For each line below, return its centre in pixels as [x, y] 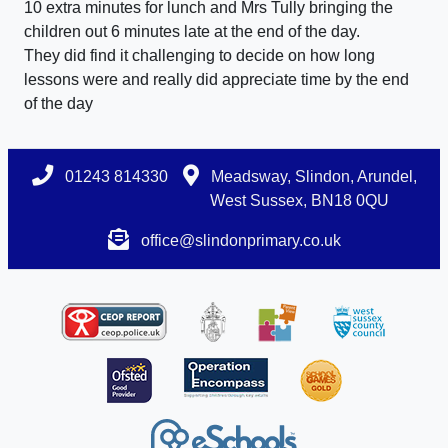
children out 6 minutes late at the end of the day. [192, 31]
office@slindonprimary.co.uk [240, 240]
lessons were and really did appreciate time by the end [216, 79]
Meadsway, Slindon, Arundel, [311, 176]
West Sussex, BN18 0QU [299, 200]
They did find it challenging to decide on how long [199, 55]
